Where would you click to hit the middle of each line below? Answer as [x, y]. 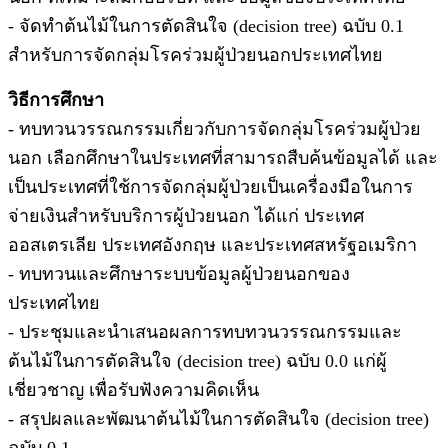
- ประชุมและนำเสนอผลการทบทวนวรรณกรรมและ [205, 331]
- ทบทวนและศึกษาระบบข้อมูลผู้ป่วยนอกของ [179, 273]
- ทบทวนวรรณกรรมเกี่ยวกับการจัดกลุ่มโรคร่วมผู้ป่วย [214, 128]
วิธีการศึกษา [56, 99]
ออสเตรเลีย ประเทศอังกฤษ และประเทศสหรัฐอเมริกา [212, 244]
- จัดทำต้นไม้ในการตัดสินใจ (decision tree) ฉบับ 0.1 [206, 25]
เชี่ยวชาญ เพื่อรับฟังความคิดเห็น [133, 389]
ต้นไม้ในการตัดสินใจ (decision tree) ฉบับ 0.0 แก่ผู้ [197, 360]
